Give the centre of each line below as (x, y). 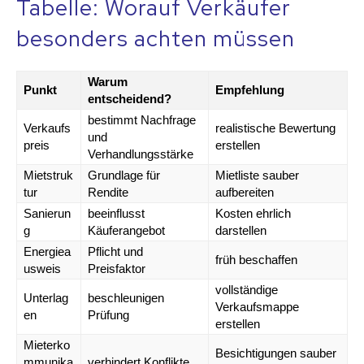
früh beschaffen (256, 259)
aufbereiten (245, 192)
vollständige (247, 289)
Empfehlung (250, 89)
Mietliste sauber (257, 175)
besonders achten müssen (156, 38)
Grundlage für (124, 175)
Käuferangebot (126, 230)
